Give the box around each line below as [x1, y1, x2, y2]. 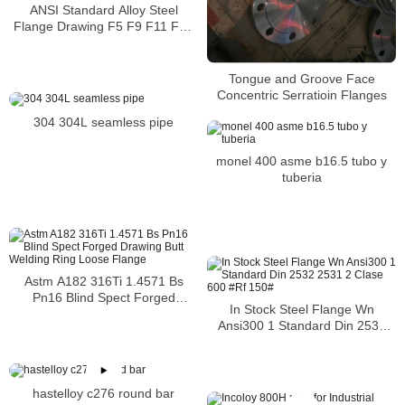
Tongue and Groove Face [228, 71, 375, 86]
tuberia [281, 170, 322, 185]
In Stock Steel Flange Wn [229, 302, 374, 317]
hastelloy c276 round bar [33, 386, 174, 401]
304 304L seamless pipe [33, 115, 174, 130]
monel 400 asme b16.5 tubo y [216, 154, 387, 169]
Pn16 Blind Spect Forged [32, 290, 175, 306]
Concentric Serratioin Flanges [216, 87, 387, 102]
